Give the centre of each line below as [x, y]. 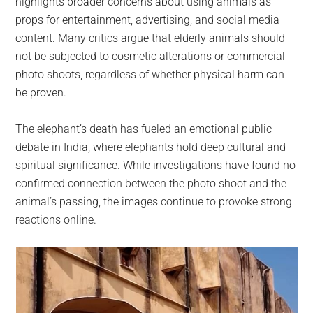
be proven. [41, 93]
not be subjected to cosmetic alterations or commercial [151, 57]
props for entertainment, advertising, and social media [148, 20]
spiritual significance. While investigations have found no [156, 166]
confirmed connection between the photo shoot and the [151, 184]
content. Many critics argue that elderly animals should [151, 38]
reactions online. [56, 220]
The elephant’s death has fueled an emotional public [144, 129]
